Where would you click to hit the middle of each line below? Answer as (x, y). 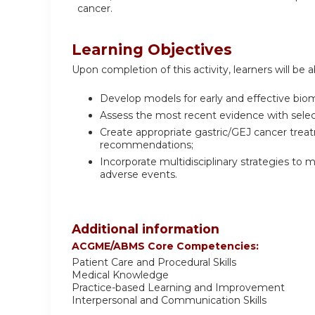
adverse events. (139, 174)
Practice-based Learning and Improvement (178, 288)
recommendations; (147, 144)
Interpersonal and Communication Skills (169, 301)
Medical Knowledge (120, 275)
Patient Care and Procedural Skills (154, 263)
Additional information (146, 229)
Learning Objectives (152, 50)
